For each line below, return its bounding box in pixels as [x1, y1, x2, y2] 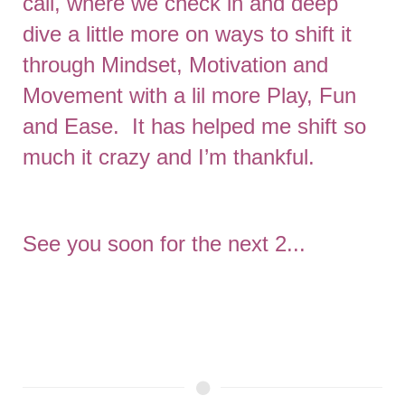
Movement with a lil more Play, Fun [23, 83, 356, 108]
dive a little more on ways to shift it [23, 22, 352, 46]
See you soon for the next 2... [23, 231, 306, 256]
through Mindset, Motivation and [23, 52, 328, 77]
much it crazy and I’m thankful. [23, 145, 315, 169]
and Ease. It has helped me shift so [23, 114, 366, 138]
